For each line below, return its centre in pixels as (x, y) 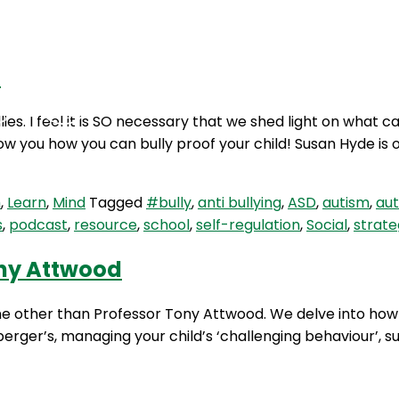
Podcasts (201, 97)
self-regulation (248, 225)
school (167, 225)
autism (346, 203)
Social (327, 225)
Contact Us (330, 97)
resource (106, 225)
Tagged (118, 203)
